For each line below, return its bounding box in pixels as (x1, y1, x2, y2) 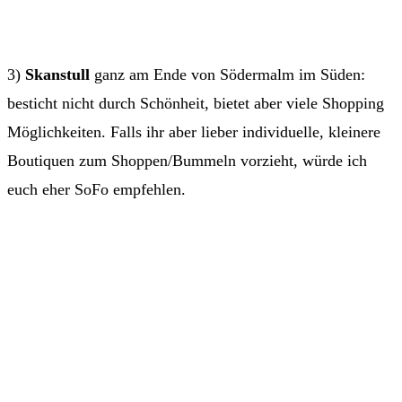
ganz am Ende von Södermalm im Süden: (90, 66, 365, 84)
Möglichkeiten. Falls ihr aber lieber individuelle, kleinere (7, 123, 380, 142)
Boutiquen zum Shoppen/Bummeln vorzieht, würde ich (7, 152, 367, 170)
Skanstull (25, 66, 90, 84)
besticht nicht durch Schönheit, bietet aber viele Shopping (7, 94, 384, 113)
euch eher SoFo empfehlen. (7, 180, 186, 199)
